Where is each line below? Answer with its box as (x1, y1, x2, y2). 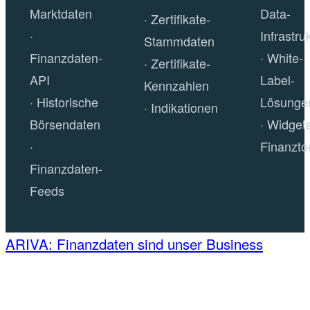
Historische (36, 92, 98, 111)
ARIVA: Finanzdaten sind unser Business (6, 232, 263, 254)
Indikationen (150, 98, 218, 116)
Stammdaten (143, 31, 215, 50)
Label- (259, 70, 295, 89)
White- (266, 48, 303, 66)
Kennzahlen (143, 75, 209, 94)
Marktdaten (29, 3, 92, 22)
